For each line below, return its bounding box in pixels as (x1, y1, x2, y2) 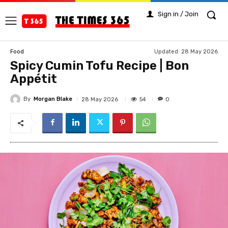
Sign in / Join (158, 10, 198, 18)
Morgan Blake (34, 96, 72, 103)
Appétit (10, 72, 57, 87)
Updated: (154, 48, 180, 55)
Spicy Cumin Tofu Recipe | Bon (10, 59, 189, 73)
